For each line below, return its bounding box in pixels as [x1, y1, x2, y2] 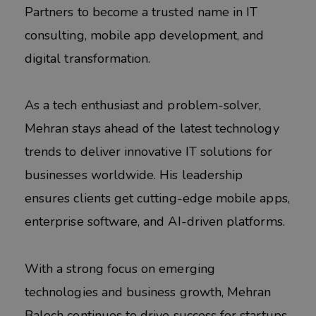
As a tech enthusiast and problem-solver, [25, 97, 262, 114]
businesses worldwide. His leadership [25, 166, 243, 184]
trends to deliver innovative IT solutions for [25, 143, 272, 161]
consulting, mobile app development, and [25, 26, 265, 44]
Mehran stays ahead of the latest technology [25, 120, 279, 138]
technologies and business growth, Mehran [25, 284, 272, 301]
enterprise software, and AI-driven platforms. [25, 213, 285, 231]
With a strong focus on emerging [25, 260, 215, 278]
